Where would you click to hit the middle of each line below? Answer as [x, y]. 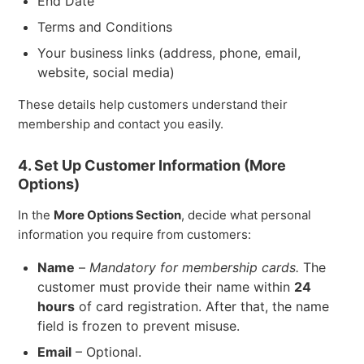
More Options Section [118, 214]
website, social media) [106, 72]
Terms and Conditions [105, 26]
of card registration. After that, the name [202, 306]
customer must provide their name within [166, 286]
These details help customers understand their [153, 104]
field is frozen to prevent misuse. [139, 325]
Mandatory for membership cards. [195, 267]
